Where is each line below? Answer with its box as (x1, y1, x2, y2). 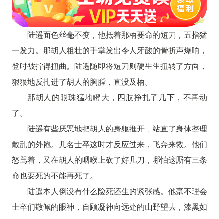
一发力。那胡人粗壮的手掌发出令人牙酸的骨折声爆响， (11, 44, 208, 56)
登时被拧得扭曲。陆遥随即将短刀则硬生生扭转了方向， (11, 60, 208, 71)
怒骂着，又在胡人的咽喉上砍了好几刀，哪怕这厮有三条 (11, 153, 208, 165)
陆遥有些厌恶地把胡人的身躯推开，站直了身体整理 (27, 122, 208, 134)
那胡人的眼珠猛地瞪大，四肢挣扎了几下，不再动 (27, 91, 208, 103)
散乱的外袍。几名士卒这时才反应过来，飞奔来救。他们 (11, 138, 208, 150)
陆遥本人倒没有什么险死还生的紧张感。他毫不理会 (27, 185, 208, 197)
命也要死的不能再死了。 (11, 169, 98, 181)
